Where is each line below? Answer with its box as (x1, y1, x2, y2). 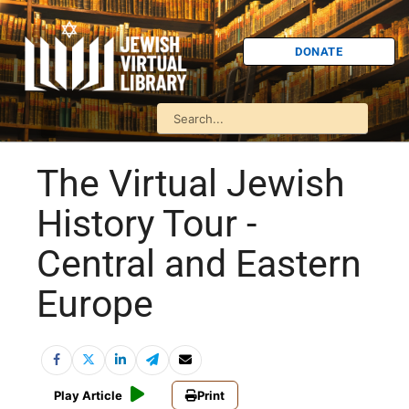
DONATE (295, 44, 343, 58)
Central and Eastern (37, 242, 362, 287)
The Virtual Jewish (37, 162, 345, 206)
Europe (37, 282, 153, 327)
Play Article (54, 388, 122, 404)
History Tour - (37, 202, 257, 246)
